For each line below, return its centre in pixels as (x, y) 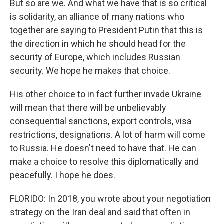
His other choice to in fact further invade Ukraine (106, 94)
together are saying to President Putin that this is (106, 30)
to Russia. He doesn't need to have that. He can (103, 148)
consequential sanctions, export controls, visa (101, 121)
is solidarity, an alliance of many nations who (97, 17)
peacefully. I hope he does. (63, 175)
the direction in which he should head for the (98, 44)
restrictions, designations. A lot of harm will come (108, 135)
